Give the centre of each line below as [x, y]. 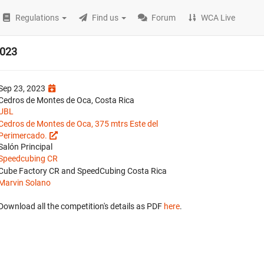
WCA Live [218, 18]
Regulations [37, 18]
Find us [105, 18]
